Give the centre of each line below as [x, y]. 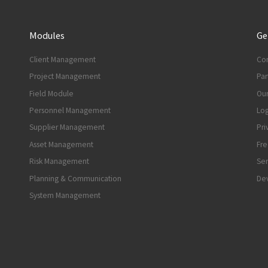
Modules [47, 36]
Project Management [65, 77]
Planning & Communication [75, 178]
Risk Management [59, 162]
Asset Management [61, 144]
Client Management [63, 59]
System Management [65, 196]
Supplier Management [67, 127]
